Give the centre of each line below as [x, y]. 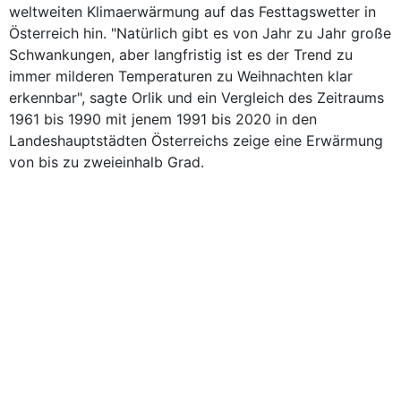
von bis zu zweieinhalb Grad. [107, 162]
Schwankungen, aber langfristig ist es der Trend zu [181, 55]
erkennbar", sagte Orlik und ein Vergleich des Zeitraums [196, 98]
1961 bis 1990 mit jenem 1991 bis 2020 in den [163, 119]
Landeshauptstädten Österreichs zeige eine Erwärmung [196, 141]
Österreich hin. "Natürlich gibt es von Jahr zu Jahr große [200, 33]
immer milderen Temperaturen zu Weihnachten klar [181, 76]
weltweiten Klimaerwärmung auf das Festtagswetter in [192, 12]
